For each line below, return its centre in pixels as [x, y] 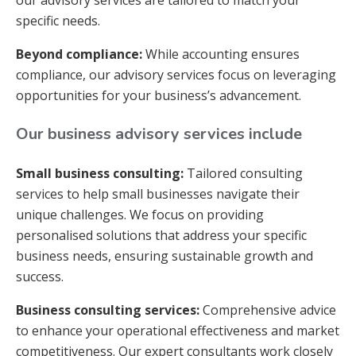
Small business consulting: [100, 173]
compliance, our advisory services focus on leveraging [176, 75]
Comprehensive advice [268, 310]
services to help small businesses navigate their [158, 194]
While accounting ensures [221, 54]
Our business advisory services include [159, 134]
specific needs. [58, 21]
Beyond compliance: [79, 54]
